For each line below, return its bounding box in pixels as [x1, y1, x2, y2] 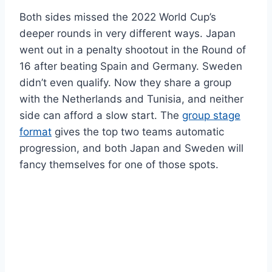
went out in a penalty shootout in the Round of [19, 43, 246, 56]
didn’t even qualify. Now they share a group [19, 76, 231, 89]
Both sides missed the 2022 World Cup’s [19, 10, 216, 23]
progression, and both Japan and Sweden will [19, 141, 243, 154]
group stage [182, 109, 240, 121]
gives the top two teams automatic [52, 125, 224, 138]
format [19, 125, 52, 138]
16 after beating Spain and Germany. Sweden [19, 59, 242, 72]
